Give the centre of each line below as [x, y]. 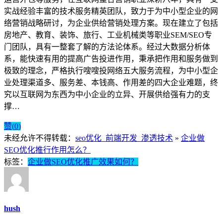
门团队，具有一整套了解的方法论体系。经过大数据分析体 [107, 47]
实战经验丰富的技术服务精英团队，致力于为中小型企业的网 [111, 11]
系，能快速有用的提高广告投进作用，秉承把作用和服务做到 [111, 58]
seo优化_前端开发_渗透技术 [124, 138]
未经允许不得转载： [40, 138]
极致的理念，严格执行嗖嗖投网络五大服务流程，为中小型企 [111, 70]
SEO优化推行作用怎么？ [47, 150]
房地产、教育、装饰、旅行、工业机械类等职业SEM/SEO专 [108, 35]
